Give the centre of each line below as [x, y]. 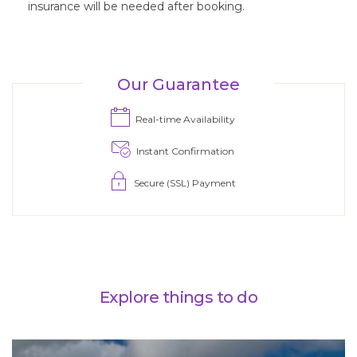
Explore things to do [178, 298]
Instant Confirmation [184, 151]
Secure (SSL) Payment [184, 183]
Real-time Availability [184, 120]
